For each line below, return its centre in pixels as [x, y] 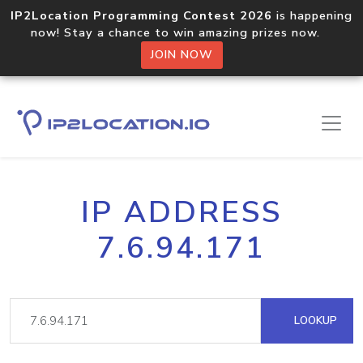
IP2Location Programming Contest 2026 [141, 15]
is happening [312, 15]
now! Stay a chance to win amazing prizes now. [181, 32]
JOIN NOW [181, 55]
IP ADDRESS [181, 212]
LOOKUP [314, 320]
